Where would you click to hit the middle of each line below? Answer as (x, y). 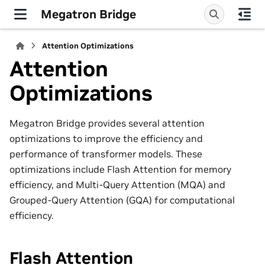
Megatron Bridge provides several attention (107, 123)
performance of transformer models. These (106, 153)
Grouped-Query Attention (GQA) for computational (122, 200)
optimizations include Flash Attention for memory (120, 169)
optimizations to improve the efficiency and (106, 138)
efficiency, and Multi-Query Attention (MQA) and (117, 184)
